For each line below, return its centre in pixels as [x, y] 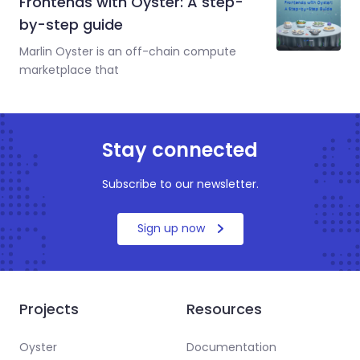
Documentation [231, 347]
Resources [224, 309]
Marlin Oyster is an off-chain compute [128, 51]
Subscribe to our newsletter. [180, 184]
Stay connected [180, 149]
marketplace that [69, 70]
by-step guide [71, 24]
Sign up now [171, 229]
